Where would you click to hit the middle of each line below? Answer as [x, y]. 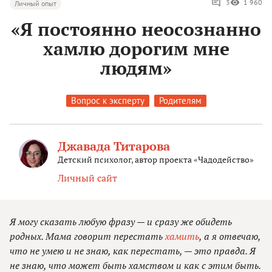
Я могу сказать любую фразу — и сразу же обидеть [121, 222]
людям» [136, 68]
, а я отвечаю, [230, 236]
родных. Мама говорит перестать [87, 236]
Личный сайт [87, 178]
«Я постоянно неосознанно [136, 29]
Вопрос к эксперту [107, 101]
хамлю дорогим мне [136, 49]
